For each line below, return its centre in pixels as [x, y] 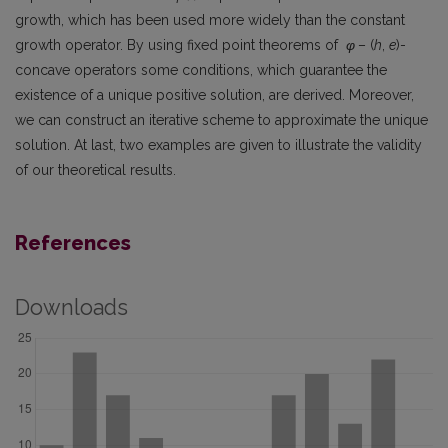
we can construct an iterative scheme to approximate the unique [221, 120]
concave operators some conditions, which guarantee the [201, 70]
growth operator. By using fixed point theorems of [180, 45]
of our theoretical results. [95, 170]
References [73, 243]
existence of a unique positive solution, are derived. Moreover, [214, 95]
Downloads [71, 308]
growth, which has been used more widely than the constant [210, 20]
